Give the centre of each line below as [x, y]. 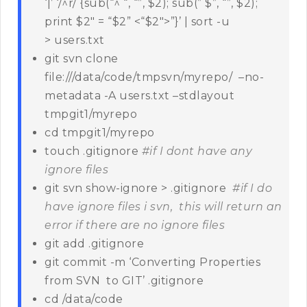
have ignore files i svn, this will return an [163, 207]
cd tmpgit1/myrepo [100, 133]
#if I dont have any [197, 151]
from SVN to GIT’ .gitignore [124, 281]
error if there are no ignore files [135, 225]
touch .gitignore [93, 151]
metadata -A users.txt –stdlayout [139, 96]
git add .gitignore [94, 244]
